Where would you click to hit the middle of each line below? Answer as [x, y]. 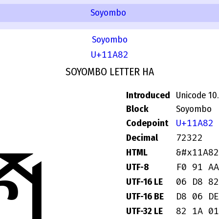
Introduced [148, 96]
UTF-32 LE [144, 211]
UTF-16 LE [144, 182]
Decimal [142, 138]
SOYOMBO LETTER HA [109, 72]
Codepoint [147, 123]
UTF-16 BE [145, 197]
